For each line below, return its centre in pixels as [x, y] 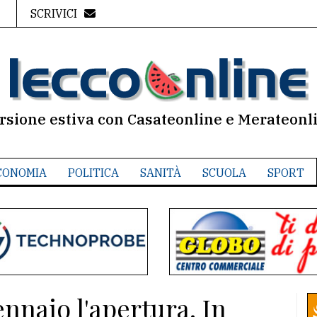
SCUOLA [224, 173]
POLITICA [93, 173]
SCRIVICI [53, 13]
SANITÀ [160, 173]
